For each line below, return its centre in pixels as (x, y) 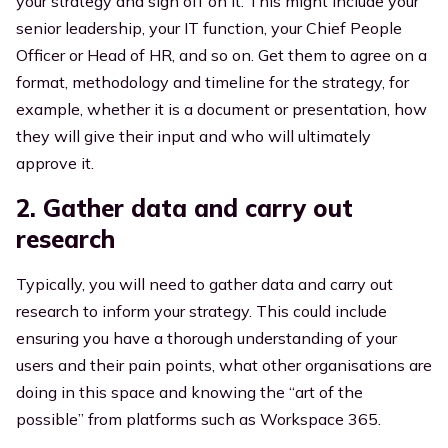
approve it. (55, 163)
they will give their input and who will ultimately (193, 136)
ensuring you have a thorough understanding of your (206, 338)
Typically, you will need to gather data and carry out (204, 284)
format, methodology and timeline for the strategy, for (212, 82)
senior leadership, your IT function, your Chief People (209, 28)
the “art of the (311, 392)
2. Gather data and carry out (184, 208)
